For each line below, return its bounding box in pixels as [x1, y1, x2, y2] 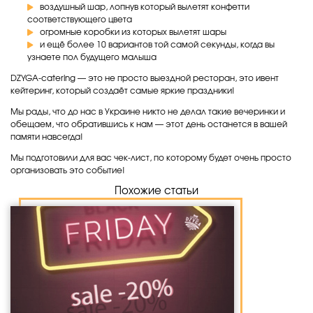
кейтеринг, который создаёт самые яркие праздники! [10, 87, 235, 95]
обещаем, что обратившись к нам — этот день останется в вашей [10, 120, 287, 129]
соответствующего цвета [27, 15, 132, 24]
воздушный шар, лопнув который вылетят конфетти [39, 3, 249, 11]
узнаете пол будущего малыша [27, 53, 159, 61]
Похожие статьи [115, 186, 198, 196]
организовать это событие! [10, 166, 125, 175]
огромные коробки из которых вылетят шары [39, 28, 226, 36]
